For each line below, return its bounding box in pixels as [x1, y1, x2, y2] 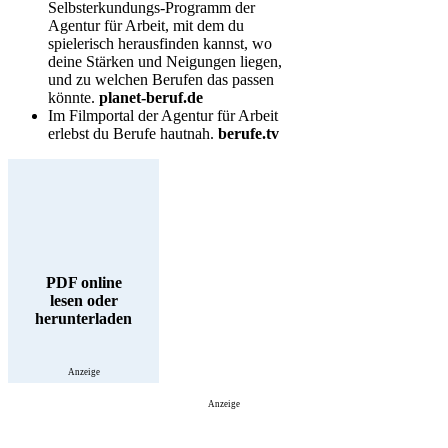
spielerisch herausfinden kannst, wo [48, 34, 272, 52]
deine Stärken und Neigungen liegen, [48, 52, 282, 70]
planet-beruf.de [99, 88, 203, 106]
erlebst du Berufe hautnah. [48, 124, 218, 142]
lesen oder [49, 291, 118, 309]
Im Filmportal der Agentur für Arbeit [48, 106, 278, 124]
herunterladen [35, 309, 133, 327]
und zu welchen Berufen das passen [48, 70, 274, 88]
